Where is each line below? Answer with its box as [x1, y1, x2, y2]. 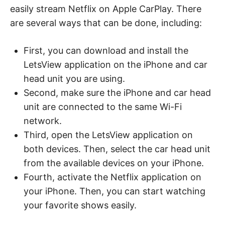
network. [24, 115, 62, 126]
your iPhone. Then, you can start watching [24, 185, 205, 196]
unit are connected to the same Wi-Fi [24, 101, 182, 112]
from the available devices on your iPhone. [24, 157, 204, 168]
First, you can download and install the [24, 45, 188, 56]
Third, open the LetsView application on [24, 129, 193, 140]
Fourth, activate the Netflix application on [24, 171, 201, 182]
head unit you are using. [24, 73, 125, 84]
